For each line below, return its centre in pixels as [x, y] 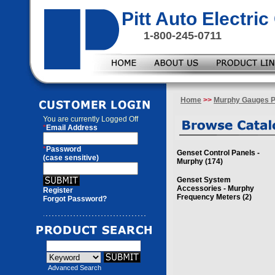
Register [58, 190]
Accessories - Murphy [215, 188]
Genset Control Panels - [218, 153]
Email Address [72, 128]
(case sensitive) [71, 158]
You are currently [72, 119]
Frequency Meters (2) [214, 197]
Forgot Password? [75, 199]
